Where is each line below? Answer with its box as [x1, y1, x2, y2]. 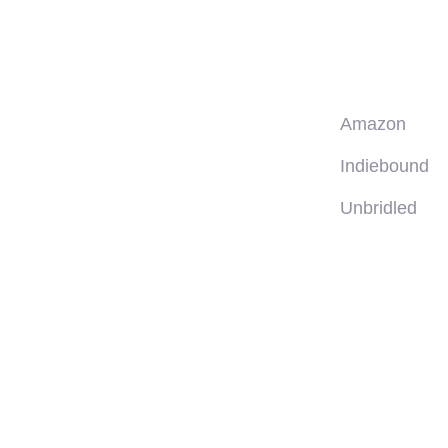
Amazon [340, 113, 406, 134]
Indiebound [340, 155, 429, 176]
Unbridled [340, 197, 417, 218]
